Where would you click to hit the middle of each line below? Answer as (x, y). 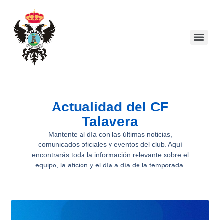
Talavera (110, 121)
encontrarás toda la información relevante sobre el (110, 154)
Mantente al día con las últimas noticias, (110, 134)
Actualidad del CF (110, 107)
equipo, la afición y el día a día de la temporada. (110, 165)
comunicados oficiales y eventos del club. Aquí (110, 144)
